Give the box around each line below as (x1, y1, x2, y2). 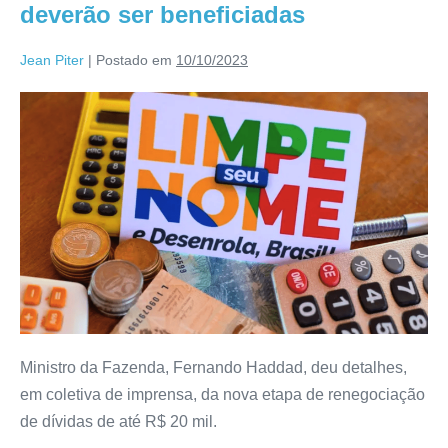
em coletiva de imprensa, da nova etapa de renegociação (20, 386, 425, 404)
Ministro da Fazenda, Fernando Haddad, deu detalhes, (20, 359, 407, 377)
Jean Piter (20, 51, 84, 68)
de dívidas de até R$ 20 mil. (20, 413, 217, 431)
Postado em (96, 51, 172, 68)
